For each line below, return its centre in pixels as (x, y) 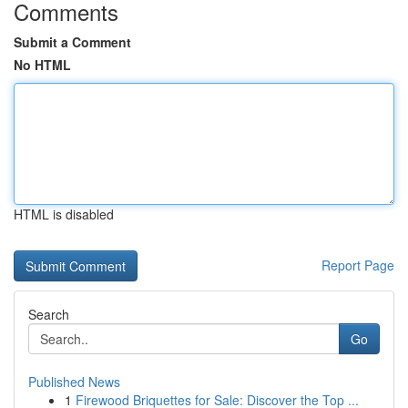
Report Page (358, 265)
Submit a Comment (72, 42)
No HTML (42, 65)
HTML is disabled (64, 214)
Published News (74, 382)
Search (49, 314)
